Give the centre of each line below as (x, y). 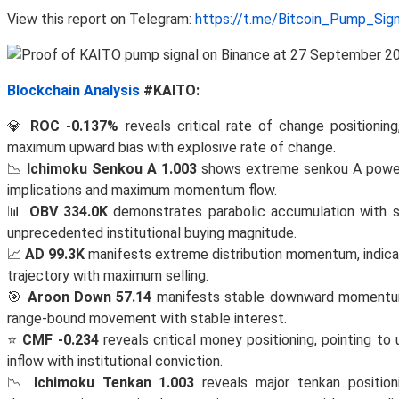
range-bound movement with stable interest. (147, 318)
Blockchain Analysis (73, 90)
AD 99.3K (55, 254)
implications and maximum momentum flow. (142, 190)
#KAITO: (170, 90)
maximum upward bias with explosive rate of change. (171, 147)
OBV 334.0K (69, 211)
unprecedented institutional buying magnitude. (152, 232)
